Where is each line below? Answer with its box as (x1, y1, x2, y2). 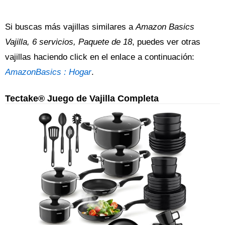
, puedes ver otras (132, 37, 200, 47)
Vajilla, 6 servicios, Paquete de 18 (5, 37, 132, 47)
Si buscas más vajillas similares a (5, 22, 136, 32)
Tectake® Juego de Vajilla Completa (5, 92, 159, 103)
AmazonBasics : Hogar (5, 67, 91, 77)
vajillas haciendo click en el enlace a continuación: (5, 52, 194, 62)
